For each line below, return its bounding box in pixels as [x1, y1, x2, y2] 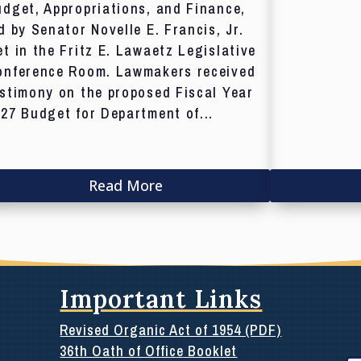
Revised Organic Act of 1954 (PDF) [60, 320, 282, 341]
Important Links [60, 284, 263, 315]
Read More [88, 176, 163, 196]
